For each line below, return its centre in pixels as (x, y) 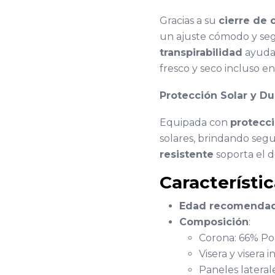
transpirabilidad (201, 52)
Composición (214, 222)
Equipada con (195, 122)
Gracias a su (189, 21)
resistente (187, 154)
